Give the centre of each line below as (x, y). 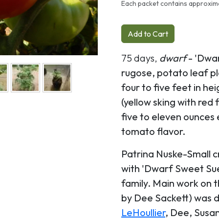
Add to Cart (148, 33)
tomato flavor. (153, 131)
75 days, (140, 58)
